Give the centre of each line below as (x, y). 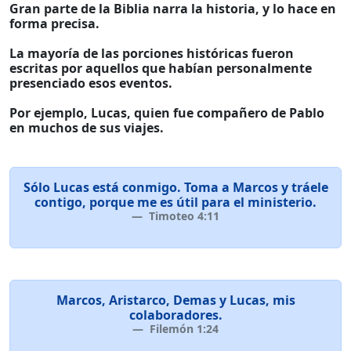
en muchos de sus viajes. (87, 128)
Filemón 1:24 (183, 329)
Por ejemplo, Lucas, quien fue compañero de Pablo (167, 113)
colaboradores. (175, 315)
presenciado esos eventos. (91, 83)
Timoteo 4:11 (183, 216)
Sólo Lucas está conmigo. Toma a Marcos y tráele (175, 187)
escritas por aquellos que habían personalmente (161, 68)
